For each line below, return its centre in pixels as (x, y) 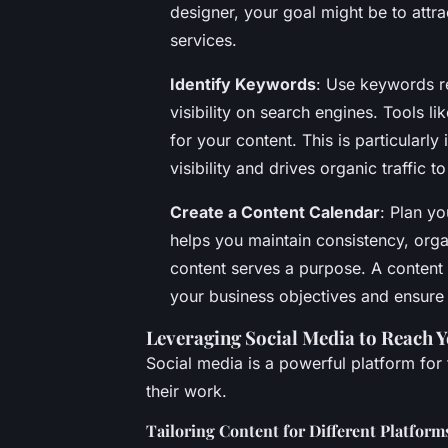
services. (203, 39)
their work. (186, 390)
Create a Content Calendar (275, 211)
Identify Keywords (243, 83)
